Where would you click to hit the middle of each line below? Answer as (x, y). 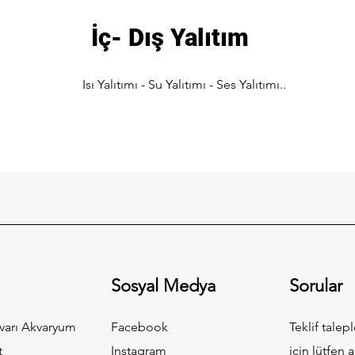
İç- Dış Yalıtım (170, 38)
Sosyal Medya (164, 286)
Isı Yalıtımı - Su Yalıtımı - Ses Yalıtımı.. (184, 84)
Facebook (140, 327)
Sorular (316, 286)
